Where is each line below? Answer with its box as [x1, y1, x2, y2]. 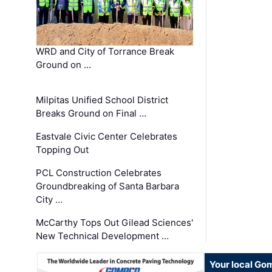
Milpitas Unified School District [36, 94, 169, 106]
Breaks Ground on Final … [36, 107, 147, 120]
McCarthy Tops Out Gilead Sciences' [36, 217, 194, 229]
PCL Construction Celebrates [36, 167, 162, 179]
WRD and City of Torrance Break [36, 46, 175, 58]
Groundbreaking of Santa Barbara [36, 180, 180, 192]
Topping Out [36, 144, 89, 156]
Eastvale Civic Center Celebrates [36, 131, 178, 143]
